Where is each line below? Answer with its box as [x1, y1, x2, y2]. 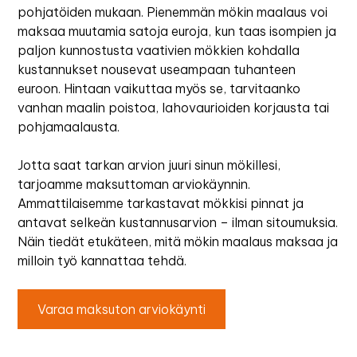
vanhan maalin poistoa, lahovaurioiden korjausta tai [18, 100, 330, 116]
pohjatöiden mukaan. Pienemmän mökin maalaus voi [18, 4, 328, 21]
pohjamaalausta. [18, 119, 120, 135]
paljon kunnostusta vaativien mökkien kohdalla [18, 42, 300, 59]
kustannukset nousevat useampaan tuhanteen [18, 61, 296, 78]
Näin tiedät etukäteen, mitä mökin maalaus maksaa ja [18, 233, 339, 250]
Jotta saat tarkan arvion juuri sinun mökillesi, [18, 157, 281, 174]
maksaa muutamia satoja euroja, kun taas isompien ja [18, 23, 337, 40]
